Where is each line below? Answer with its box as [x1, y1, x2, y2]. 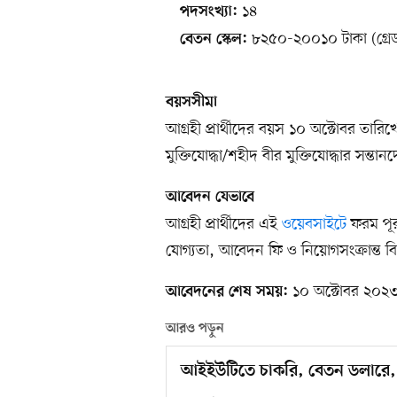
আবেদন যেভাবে [166, 188, 254, 206]
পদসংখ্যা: [180, 3, 237, 21]
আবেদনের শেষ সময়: [166, 283, 288, 301]
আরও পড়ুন [166, 320, 224, 337]
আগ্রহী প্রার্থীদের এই [166, 213, 282, 235]
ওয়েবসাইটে [282, 213, 346, 235]
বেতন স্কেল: [180, 30, 247, 49]
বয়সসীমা [166, 93, 217, 112]
